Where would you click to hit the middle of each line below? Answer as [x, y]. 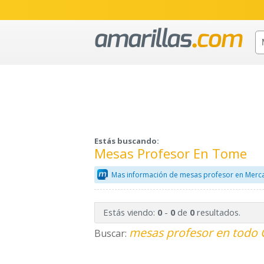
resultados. [217, 212]
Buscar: [112, 234]
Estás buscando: [127, 141]
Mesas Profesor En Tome [171, 154]
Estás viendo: [130, 212]
